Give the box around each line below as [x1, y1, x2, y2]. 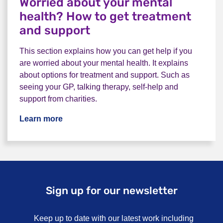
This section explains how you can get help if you [19, 47, 192, 55]
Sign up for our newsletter [45, 184, 178, 197]
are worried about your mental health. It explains [19, 59, 188, 67]
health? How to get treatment [19, 9, 191, 23]
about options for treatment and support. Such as [19, 71, 190, 79]
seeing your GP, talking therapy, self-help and [19, 83, 178, 91]
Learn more [19, 114, 63, 123]
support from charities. [19, 95, 97, 103]
